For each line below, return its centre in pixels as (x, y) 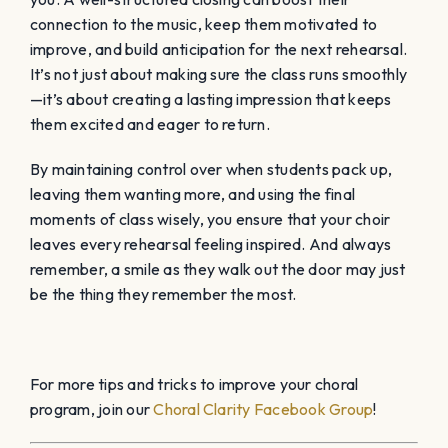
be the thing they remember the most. (163, 293)
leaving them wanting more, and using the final (193, 193)
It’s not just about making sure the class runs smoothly (219, 73)
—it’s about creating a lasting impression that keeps (211, 98)
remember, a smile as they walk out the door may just (218, 268)
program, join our (92, 408)
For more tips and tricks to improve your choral (194, 383)
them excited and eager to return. (150, 123)
